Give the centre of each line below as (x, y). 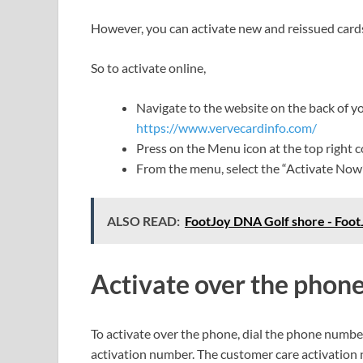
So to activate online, (148, 67)
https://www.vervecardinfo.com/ (226, 127)
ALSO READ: (143, 220)
